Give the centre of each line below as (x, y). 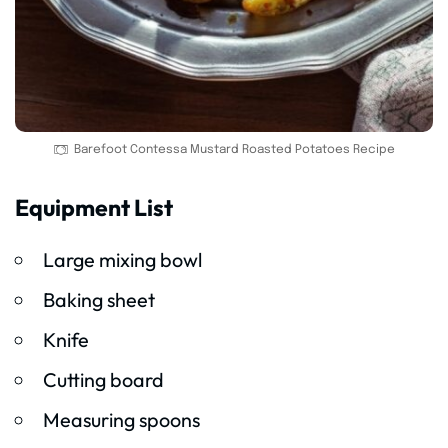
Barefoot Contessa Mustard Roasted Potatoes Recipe (234, 150)
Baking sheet (98, 300)
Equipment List (94, 208)
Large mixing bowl (122, 260)
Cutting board (103, 380)
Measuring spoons (121, 420)
